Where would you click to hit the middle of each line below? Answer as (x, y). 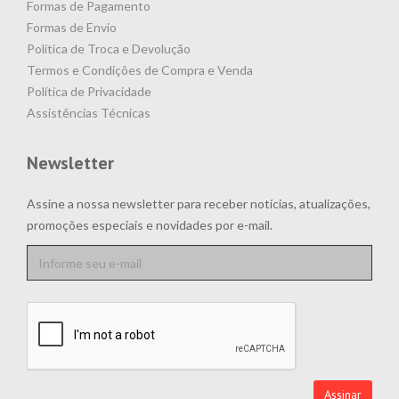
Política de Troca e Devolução (109, 49)
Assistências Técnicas (89, 113)
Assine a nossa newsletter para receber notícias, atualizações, (199, 204)
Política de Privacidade (89, 92)
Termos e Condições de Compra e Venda (140, 70)
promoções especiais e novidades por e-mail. (150, 225)
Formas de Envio (72, 28)
